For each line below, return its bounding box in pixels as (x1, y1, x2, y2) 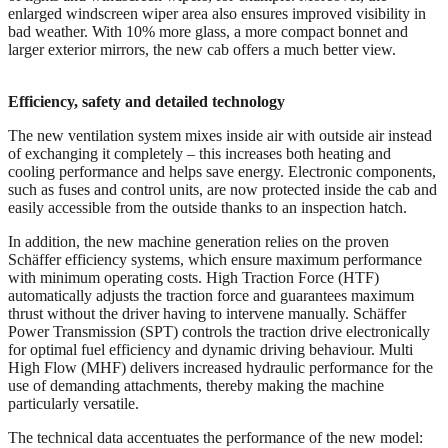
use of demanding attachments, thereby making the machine (8, 376, 384, 394)
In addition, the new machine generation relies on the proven (8, 232, 389, 250)
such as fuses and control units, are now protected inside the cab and (8, 180, 437, 198)
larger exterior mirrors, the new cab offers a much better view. (8, 40, 396, 58)
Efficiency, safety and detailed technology (8, 92, 285, 110)
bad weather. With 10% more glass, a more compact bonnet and (8, 22, 408, 40)
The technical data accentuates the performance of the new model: (8, 428, 423, 446)
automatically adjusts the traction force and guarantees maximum (8, 286, 414, 304)
